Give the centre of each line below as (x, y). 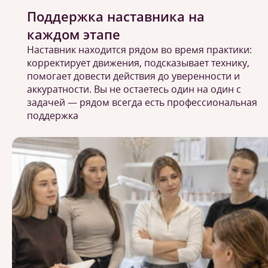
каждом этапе (74, 34)
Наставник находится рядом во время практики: (139, 50)
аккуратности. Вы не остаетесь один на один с (134, 89)
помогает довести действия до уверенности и (133, 76)
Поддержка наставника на (116, 16)
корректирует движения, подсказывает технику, (138, 63)
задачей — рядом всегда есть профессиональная (142, 102)
